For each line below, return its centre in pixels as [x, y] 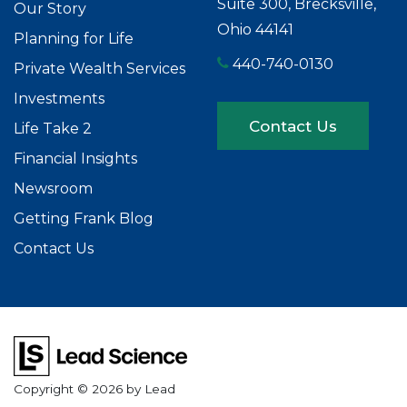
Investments [59, 99]
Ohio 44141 [255, 30]
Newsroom [53, 189]
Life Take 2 [53, 129]
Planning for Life [74, 39]
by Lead [151, 389]
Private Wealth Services [99, 69]
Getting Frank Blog [84, 219]
